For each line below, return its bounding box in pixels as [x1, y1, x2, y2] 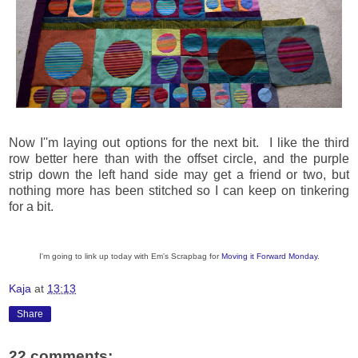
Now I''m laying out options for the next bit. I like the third [9, 135, 349, 149]
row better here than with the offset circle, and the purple [9, 151, 349, 165]
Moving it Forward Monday [221, 251, 317, 261]
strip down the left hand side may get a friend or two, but [9, 167, 349, 181]
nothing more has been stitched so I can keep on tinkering [9, 183, 349, 197]
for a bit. [9, 199, 54, 213]
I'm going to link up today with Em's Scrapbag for [38, 251, 221, 261]
